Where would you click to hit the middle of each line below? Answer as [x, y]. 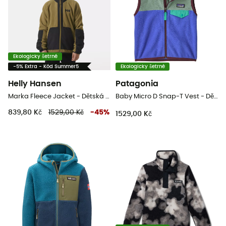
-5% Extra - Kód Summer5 [46, 67]
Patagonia [137, 84]
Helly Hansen [35, 84]
